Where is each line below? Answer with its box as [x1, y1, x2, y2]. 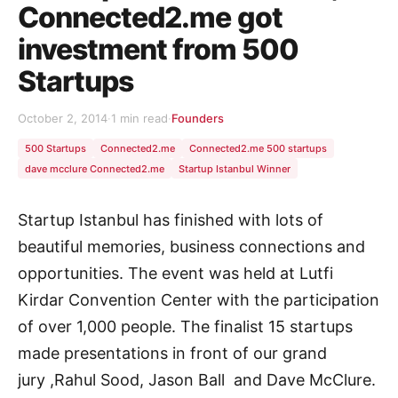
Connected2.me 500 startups [189, 141, 327, 155]
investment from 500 [18, 31, 298, 67]
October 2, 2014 [18, 110, 107, 125]
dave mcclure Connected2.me [25, 162, 164, 175]
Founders [171, 110, 224, 125]
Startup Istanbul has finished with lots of [18, 211, 323, 230]
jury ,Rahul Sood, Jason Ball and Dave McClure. [18, 370, 376, 390]
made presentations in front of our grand [18, 344, 327, 363]
